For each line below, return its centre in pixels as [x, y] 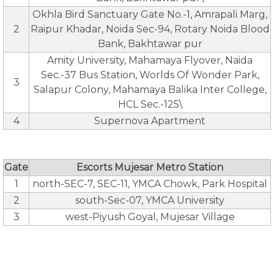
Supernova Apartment [150, 121]
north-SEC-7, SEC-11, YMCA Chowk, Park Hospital [150, 184]
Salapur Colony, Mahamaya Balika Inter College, [150, 90]
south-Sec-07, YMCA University [150, 200]
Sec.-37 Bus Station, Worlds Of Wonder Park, [150, 75]
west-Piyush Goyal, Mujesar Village [150, 217]
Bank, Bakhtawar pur [150, 44]
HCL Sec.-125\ [150, 104]
